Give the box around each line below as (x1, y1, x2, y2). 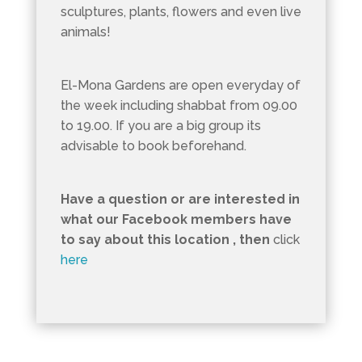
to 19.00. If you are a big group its (60, 117, 261, 133)
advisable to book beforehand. (60, 137, 246, 154)
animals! (60, 23, 111, 40)
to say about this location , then (60, 231, 270, 247)
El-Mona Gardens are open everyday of (60, 77, 301, 93)
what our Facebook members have (60, 211, 292, 227)
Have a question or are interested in (60, 191, 300, 207)
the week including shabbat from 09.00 (60, 97, 297, 113)
